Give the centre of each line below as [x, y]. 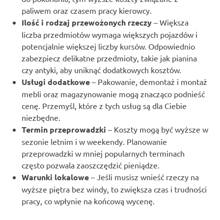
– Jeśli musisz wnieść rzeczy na [144, 177]
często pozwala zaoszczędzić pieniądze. [91, 165]
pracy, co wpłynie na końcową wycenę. [88, 201]
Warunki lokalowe [55, 177]
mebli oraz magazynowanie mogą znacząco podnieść [113, 94]
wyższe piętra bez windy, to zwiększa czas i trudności [114, 189]
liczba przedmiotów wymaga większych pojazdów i [110, 34]
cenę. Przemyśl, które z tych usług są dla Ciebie [104, 105]
